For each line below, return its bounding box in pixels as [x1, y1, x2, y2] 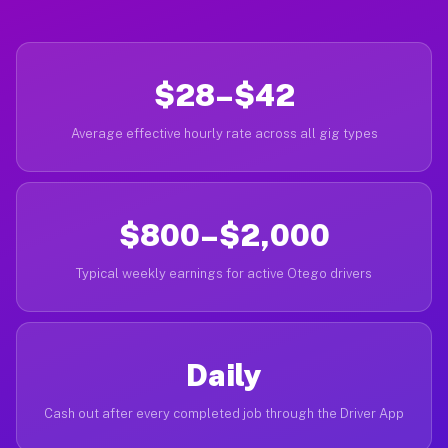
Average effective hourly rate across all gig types [70, 126, 378, 141]
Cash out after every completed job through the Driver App [44, 406, 404, 421]
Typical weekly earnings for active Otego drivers [76, 266, 372, 281]
